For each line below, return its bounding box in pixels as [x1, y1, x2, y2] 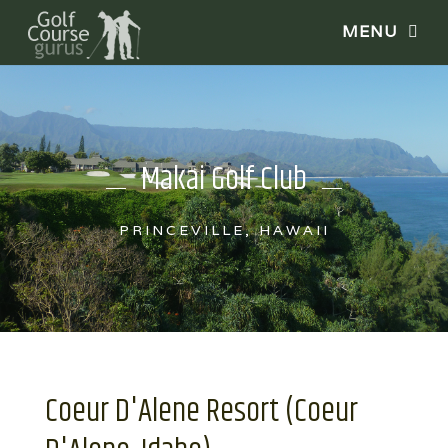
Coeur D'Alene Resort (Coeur [45, 386, 358, 436]
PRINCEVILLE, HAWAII [118, 220, 330, 239]
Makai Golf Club [141, 154, 307, 204]
